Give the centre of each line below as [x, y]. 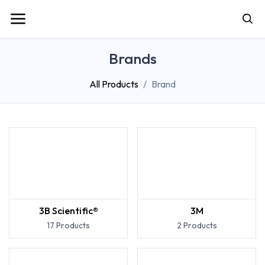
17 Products [68, 225]
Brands [132, 59]
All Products [114, 84]
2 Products [197, 225]
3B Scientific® [68, 211]
